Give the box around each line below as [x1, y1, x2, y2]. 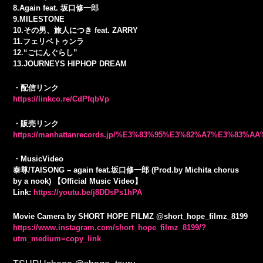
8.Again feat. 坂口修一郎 [13, 4, 99, 13]
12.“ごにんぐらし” [13, 48, 78, 58]
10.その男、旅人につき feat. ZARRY [13, 26, 139, 35]
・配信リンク [13, 83, 59, 93]
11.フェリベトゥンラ [13, 37, 85, 46]
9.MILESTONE [13, 15, 65, 24]
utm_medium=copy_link [13, 234, 102, 243]
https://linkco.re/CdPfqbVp [13, 95, 110, 104]
